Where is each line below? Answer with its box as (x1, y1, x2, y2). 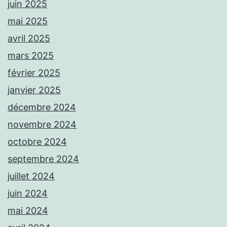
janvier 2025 (8, 85, 61, 96)
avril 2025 (8, 33, 50, 44)
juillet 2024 (8, 171, 55, 182)
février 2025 (8, 67, 60, 79)
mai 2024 (8, 205, 48, 216)
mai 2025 (8, 16, 48, 27)
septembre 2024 (8, 154, 79, 165)
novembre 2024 (8, 119, 77, 130)
